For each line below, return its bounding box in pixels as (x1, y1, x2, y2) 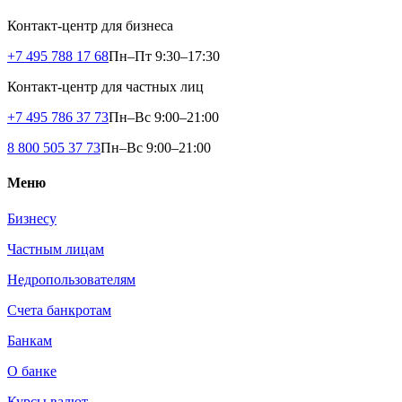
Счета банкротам (7, 301, 111, 318)
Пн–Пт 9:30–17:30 (109, 48, 220, 65)
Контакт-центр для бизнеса (7, 18, 173, 34)
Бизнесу (7, 210, 57, 226)
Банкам (7, 332, 52, 348)
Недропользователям (7, 271, 135, 287)
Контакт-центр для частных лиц (7, 79, 204, 95)
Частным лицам (7, 240, 104, 257)
